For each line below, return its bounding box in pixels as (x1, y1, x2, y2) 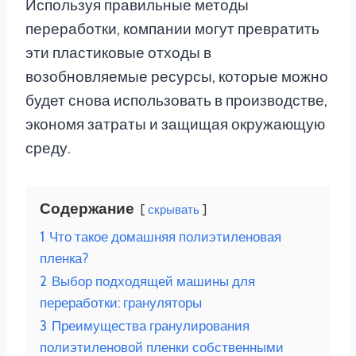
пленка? (40, 250, 88, 267)
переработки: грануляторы (40, 294, 202, 311)
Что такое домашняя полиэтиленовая (49, 228, 281, 246)
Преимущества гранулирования (52, 317, 250, 335)
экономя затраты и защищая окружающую (25, 115, 325, 134)
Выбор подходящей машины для (52, 273, 255, 290)
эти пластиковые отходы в (25, 44, 211, 63)
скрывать (148, 202, 199, 218)
